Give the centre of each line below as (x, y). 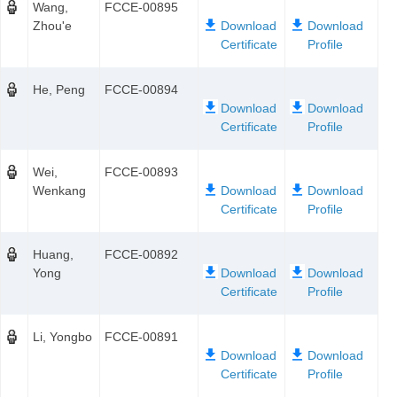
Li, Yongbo (62, 337)
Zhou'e (52, 26)
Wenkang (59, 191)
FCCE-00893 (141, 172)
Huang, (53, 254)
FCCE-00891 (141, 337)
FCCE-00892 (141, 254)
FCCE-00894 (141, 90)
